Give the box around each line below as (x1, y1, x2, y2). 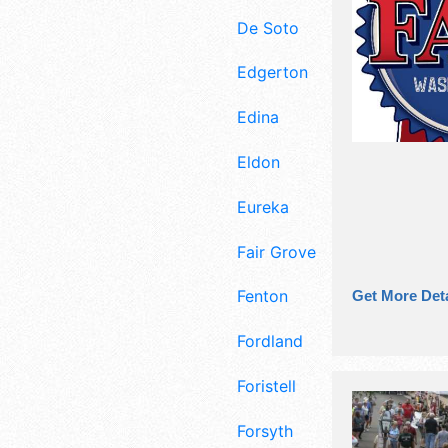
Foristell (237, 375, 296, 396)
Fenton (237, 286, 288, 307)
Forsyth (237, 420, 293, 441)
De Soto (237, 17, 299, 38)
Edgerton (237, 62, 308, 83)
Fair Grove (237, 241, 316, 262)
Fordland (237, 331, 303, 352)
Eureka (237, 196, 289, 217)
